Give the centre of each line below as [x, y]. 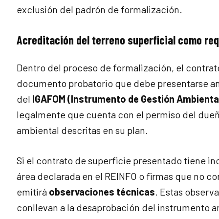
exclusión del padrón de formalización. [99, 9]
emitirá [33, 192]
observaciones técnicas [102, 192]
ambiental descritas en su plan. [82, 130]
